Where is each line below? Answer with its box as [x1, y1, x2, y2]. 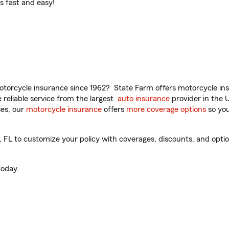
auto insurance [118, 95, 170, 103]
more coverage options [126, 105, 206, 113]
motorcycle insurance [26, 105, 102, 113]
